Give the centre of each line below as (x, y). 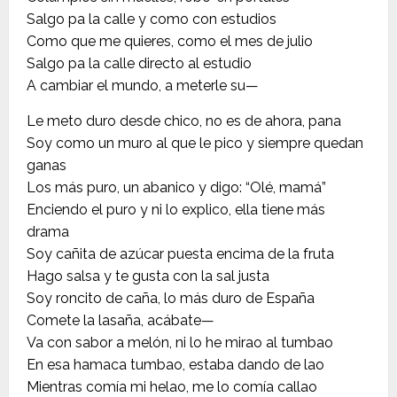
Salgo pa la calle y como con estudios (152, 19)
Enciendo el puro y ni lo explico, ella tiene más (176, 209)
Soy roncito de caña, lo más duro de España (171, 298)
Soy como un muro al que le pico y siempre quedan (195, 143)
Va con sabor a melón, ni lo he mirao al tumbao (180, 342)
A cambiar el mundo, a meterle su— (143, 85)
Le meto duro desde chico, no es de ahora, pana (184, 121)
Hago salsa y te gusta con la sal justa (148, 276)
